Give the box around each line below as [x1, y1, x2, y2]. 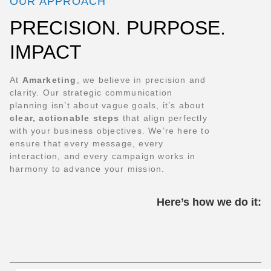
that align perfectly [119, 113, 207, 123]
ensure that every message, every [10, 139, 164, 149]
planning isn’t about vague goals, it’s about [10, 100, 204, 111]
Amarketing [22, 75, 77, 85]
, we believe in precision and [76, 75, 206, 85]
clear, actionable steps [10, 113, 120, 123]
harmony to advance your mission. [10, 164, 165, 174]
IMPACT [10, 41, 82, 64]
